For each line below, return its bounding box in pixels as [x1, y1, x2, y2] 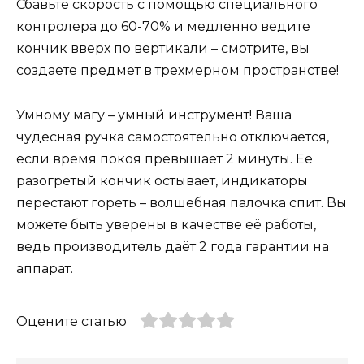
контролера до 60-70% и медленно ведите [16, 19, 310, 35]
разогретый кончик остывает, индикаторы [16, 172, 308, 188]
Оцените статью [16, 313, 127, 329]
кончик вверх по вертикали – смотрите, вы [16, 41, 310, 57]
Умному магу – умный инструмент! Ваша [16, 106, 292, 123]
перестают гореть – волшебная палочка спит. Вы [16, 194, 347, 210]
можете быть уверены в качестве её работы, [16, 216, 316, 232]
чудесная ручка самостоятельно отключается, [16, 128, 329, 145]
